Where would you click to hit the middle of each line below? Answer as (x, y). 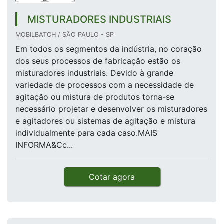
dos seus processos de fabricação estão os (98, 61)
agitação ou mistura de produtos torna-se (95, 97)
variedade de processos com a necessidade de (105, 85)
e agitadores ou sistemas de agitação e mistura (105, 121)
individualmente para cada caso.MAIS (86, 133)
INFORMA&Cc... (44, 145)
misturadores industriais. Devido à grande (94, 73)
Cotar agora (112, 177)
